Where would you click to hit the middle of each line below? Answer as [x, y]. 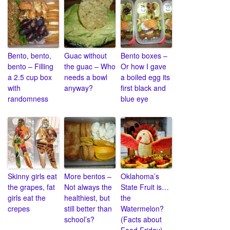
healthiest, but [87, 198]
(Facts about [141, 219]
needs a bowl [86, 77]
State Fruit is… [145, 187]
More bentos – [88, 176]
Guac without [85, 56]
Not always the [88, 187]
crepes [19, 209]
